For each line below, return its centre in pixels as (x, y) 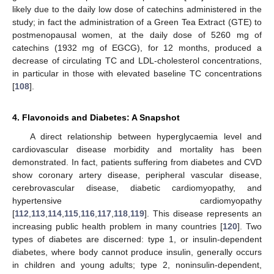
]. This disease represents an (203, 214)
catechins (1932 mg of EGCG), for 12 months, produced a (137, 48)
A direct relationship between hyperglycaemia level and (146, 137)
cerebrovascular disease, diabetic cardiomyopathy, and (137, 188)
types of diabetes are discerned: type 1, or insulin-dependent (137, 239)
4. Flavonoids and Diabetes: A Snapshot (96, 118)
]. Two (249, 227)
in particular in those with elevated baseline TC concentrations (137, 74)
